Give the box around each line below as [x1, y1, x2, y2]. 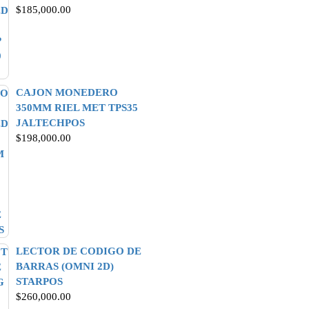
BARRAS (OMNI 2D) [16, 261, 114, 272]
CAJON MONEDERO [16, 87, 118, 98]
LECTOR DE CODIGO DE [16, 246, 141, 257]
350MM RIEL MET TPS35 [16, 102, 138, 113]
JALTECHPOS [16, 117, 85, 128]
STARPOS [16, 276, 63, 287]
